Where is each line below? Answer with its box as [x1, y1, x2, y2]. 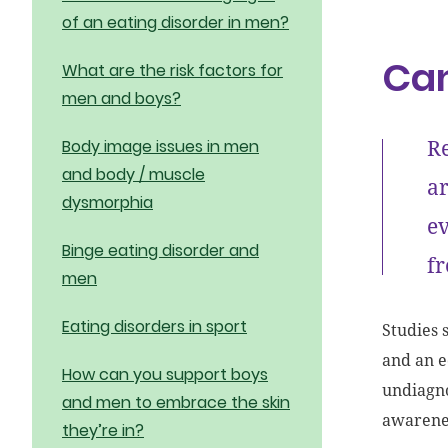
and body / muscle [62, 163, 205, 186]
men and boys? [62, 87, 181, 110]
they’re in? [62, 419, 144, 442]
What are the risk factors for [62, 59, 283, 82]
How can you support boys [62, 363, 268, 386]
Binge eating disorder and [62, 239, 259, 262]
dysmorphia [62, 191, 153, 214]
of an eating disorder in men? [62, 11, 289, 34]
